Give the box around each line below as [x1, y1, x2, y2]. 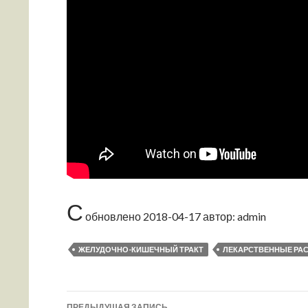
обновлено [83, 210, 143, 223]
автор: [201, 210, 237, 223]
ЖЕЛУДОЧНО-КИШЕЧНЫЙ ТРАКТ [78, 245, 203, 254]
